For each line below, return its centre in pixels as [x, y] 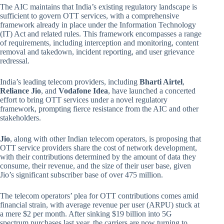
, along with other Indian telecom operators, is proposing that [105, 138]
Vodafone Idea [83, 90]
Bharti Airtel [161, 81]
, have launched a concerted [152, 90]
